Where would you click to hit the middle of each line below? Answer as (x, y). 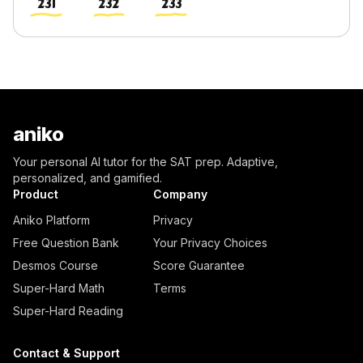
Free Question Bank (66, 243)
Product (36, 194)
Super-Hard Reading (68, 311)
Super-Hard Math (59, 288)
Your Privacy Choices (210, 243)
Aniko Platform (51, 220)
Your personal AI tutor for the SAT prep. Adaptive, (145, 162)
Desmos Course (56, 265)
